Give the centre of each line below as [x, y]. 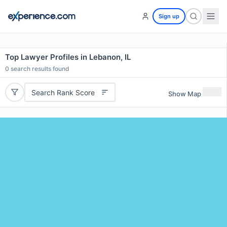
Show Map [185, 93]
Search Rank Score [63, 92]
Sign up [169, 16]
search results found [39, 69]
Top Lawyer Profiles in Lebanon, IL [68, 57]
